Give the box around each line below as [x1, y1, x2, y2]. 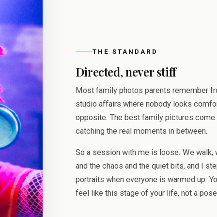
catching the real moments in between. [75, 126, 208, 136]
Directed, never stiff [75, 63, 177, 79]
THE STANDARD [92, 47, 158, 55]
